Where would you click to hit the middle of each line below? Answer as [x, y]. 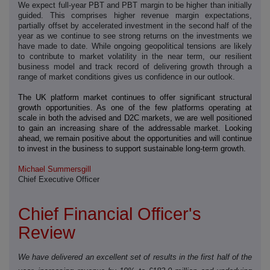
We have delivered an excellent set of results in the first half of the [135, 257]
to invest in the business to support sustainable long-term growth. [132, 149]
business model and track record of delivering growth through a [135, 67]
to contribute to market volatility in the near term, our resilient [135, 57]
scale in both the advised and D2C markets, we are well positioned [135, 118]
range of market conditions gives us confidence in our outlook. [127, 77]
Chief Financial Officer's [110, 214]
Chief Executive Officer [59, 180]
